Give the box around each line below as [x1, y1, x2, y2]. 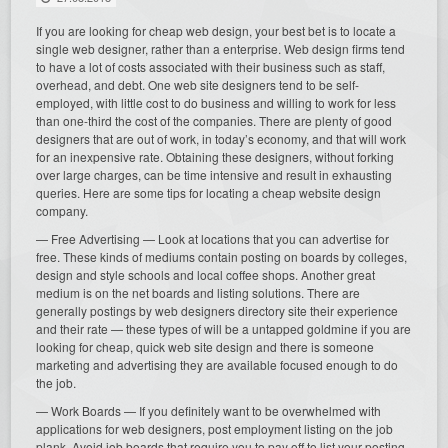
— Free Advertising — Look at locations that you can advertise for [36, 229, 390, 247]
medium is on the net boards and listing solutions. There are [36, 283, 361, 301]
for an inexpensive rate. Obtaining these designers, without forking [36, 147, 395, 165]
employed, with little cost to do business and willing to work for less [36, 93, 397, 111]
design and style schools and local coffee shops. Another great [36, 265, 376, 283]
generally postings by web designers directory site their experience [36, 301, 399, 319]
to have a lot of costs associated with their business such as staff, [36, 57, 386, 75]
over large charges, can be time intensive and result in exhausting [36, 165, 393, 183]
